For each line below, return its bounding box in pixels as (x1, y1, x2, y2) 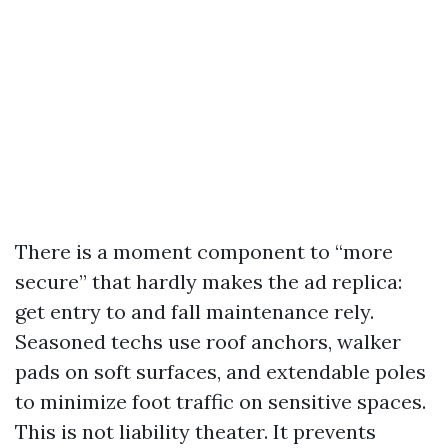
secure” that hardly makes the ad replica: (15, 269, 402, 294)
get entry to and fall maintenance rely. (15, 299, 374, 324)
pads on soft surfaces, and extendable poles (15, 359, 426, 384)
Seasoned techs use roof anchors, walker (15, 329, 401, 354)
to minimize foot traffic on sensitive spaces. (15, 389, 426, 414)
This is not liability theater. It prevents (15, 419, 376, 444)
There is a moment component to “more (15, 239, 393, 264)
